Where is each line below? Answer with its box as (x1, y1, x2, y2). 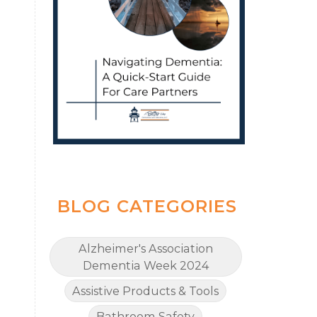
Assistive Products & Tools (72, 284, 219, 299)
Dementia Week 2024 (82, 258, 209, 273)
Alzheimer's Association (78, 241, 213, 256)
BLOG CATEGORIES (57, 196, 237, 217)
